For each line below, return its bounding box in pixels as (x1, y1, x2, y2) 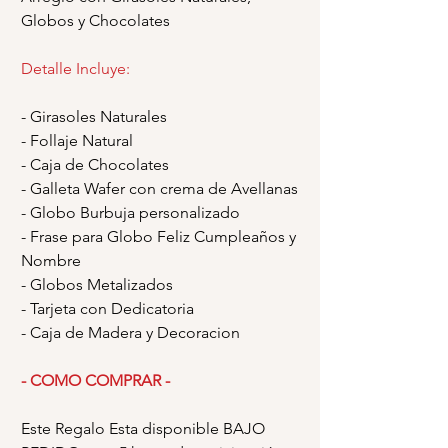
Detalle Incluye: (21, 59, 134, 78)
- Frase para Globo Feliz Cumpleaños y (21, 227, 296, 246)
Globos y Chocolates (21, 11, 178, 30)
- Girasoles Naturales (21, 107, 167, 126)
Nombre (21, 251, 85, 270)
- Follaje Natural (21, 131, 133, 150)
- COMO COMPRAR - (21, 371, 170, 390)
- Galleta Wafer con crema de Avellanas (21, 179, 298, 198)
